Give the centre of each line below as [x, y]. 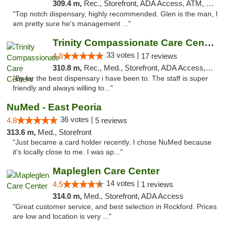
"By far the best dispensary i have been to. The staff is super [110, 78]
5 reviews [111, 120]
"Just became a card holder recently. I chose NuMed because [112, 142]
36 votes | [78, 119]
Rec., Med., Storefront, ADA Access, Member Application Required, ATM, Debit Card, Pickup [144, 68]
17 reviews [159, 56]
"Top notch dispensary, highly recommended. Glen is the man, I [115, 14]
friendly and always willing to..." [63, 88]
